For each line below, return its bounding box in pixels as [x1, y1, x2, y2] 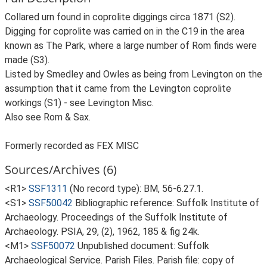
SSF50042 [29, 197, 73, 209]
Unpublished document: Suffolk [77, 240, 209, 252]
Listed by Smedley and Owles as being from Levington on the [5, 69, 262, 80]
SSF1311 [29, 183, 67, 194]
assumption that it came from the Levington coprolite [5, 83, 231, 94]
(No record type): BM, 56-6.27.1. [70, 183, 203, 194]
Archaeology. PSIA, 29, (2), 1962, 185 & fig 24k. [5, 226, 200, 237]
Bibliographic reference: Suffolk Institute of [75, 197, 259, 209]
